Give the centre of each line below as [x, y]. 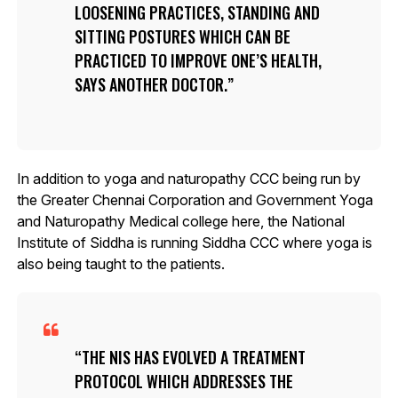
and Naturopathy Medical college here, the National [180, 221]
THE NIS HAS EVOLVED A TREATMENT [193, 357]
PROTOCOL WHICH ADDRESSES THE [183, 381]
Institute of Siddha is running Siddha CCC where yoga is [194, 242]
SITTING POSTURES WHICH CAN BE [182, 36]
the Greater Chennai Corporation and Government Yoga [195, 199]
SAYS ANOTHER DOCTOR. [151, 84]
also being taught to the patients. [120, 263]
